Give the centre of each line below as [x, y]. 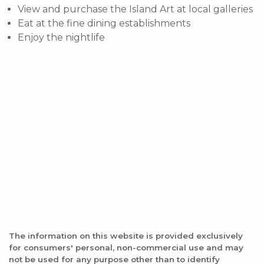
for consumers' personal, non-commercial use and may [126, 248]
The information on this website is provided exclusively [126, 236]
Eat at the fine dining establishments [104, 24]
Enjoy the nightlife [61, 38]
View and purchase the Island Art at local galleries [135, 9]
